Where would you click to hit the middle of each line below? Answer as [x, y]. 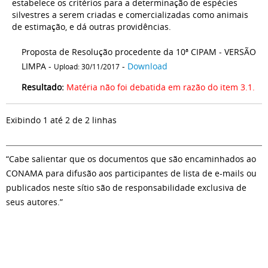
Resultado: [43, 87]
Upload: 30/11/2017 [87, 67]
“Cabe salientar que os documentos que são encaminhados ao [131, 159]
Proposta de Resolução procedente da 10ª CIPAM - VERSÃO [139, 52]
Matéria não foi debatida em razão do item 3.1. [161, 87]
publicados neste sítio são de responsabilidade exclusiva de [126, 188]
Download [147, 66]
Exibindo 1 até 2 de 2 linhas [61, 120]
